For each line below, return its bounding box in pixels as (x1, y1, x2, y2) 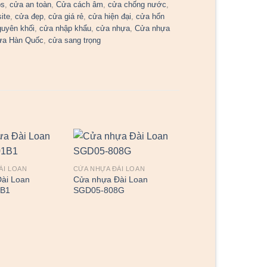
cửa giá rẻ (48, 12, 84, 21)
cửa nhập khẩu (39, 24, 92, 33)
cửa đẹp (15, 12, 44, 21)
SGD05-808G (73, 185, 125, 195)
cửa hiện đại (88, 12, 132, 21)
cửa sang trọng (48, 36, 101, 45)
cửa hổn (136, 12, 165, 21)
